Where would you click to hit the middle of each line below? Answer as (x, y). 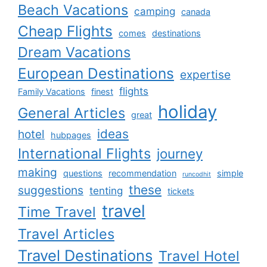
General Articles (72, 113)
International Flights (84, 154)
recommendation (142, 173)
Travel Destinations (85, 256)
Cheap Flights (65, 31)
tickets (181, 191)
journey (180, 154)
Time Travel (57, 212)
